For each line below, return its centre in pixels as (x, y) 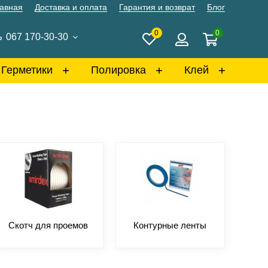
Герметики (27, 70)
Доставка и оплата (71, 7)
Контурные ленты (170, 225)
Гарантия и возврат (157, 7)
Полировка (118, 70)
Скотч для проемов (48, 225)
